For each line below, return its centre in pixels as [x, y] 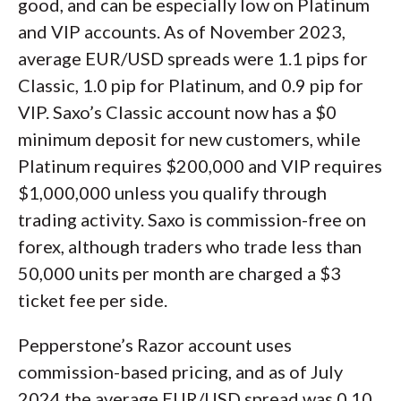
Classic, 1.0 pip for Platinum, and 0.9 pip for [191, 85]
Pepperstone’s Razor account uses [155, 345]
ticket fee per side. [93, 300]
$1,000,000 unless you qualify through [172, 192]
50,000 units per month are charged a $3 [179, 273]
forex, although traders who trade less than [190, 246]
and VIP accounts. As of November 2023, [182, 31]
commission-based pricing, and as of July [180, 371]
